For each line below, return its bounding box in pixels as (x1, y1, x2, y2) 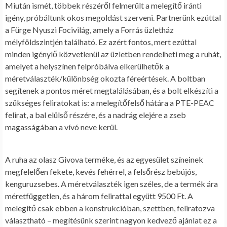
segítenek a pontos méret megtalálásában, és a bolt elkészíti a (5, 86, 218, 96)
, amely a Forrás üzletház (90, 25, 174, 35)
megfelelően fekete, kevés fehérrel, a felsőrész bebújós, (5, 167, 197, 177)
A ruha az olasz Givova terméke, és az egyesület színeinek (5, 155, 203, 165)
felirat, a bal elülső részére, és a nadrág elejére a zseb (5, 110, 186, 120)
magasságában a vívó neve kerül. (5, 122, 118, 132)
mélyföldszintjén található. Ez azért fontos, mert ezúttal (5, 37, 197, 47)
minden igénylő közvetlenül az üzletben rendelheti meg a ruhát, (5, 49, 221, 59)
